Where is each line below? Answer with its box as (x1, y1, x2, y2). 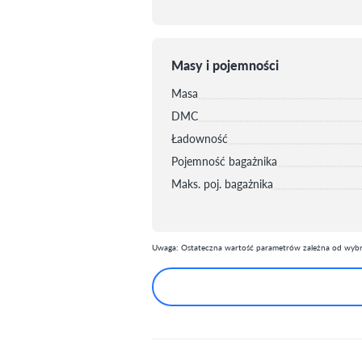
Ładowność (171, 129, 228, 146)
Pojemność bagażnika (171, 152, 277, 169)
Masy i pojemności (171, 55, 279, 74)
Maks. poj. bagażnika (171, 175, 273, 192)
